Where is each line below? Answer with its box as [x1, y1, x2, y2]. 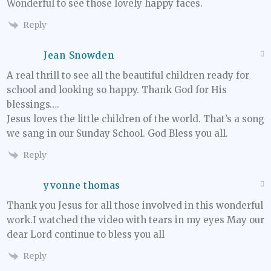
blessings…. [7, 98, 59, 110]
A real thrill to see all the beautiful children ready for [7, 69, 249, 81]
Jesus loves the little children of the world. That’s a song [7, 113, 264, 125]
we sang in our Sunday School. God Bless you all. [7, 127, 228, 139]
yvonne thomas [44, 179, 121, 191]
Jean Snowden [44, 49, 114, 61]
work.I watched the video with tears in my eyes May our [7, 214, 264, 226]
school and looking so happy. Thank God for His [7, 83, 227, 96]
